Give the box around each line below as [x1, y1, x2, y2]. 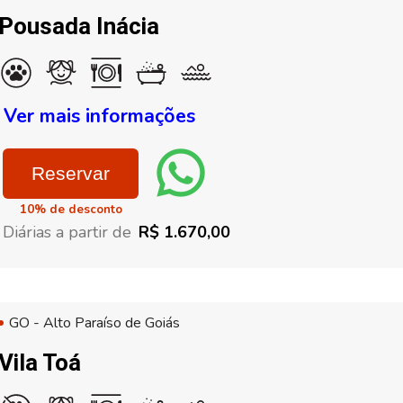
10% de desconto [20, 201, 122, 218]
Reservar [31, 163, 110, 184]
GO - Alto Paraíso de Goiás [9, 313, 180, 333]
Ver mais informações [4, 103, 195, 130]
